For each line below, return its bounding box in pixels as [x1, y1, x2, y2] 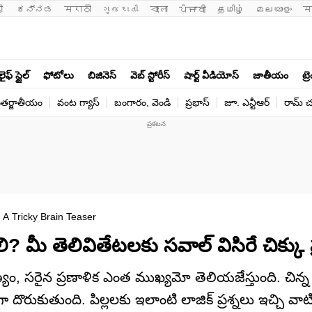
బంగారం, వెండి [114, 97, 171, 108]
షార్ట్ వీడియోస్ [184, 69, 239, 81]
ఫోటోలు [43, 69, 74, 81]
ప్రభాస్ [185, 97, 210, 108]
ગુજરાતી [102, 4, 139, 15]
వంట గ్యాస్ [57, 97, 100, 108]
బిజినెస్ [88, 69, 116, 81]
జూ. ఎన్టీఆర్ [224, 97, 270, 108]
